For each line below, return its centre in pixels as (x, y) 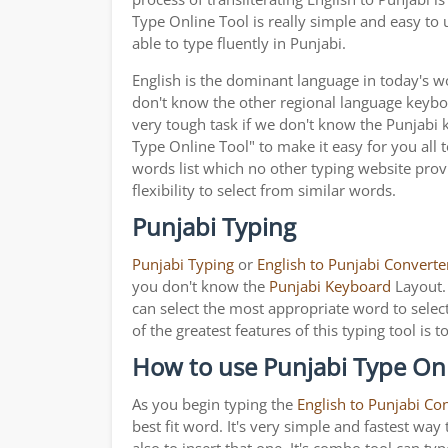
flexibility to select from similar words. (264, 190)
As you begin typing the (214, 404)
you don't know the (200, 286)
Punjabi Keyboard (330, 286)
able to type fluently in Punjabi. (239, 43)
